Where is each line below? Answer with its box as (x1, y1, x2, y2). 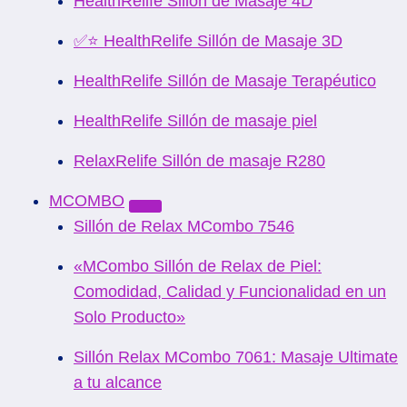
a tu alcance (74, 373, 162, 392)
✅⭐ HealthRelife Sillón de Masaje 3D (74, 32, 342, 50)
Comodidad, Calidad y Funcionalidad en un (74, 283, 386, 301)
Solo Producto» (74, 308, 185, 326)
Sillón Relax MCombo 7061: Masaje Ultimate (74, 348, 398, 366)
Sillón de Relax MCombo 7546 (74, 217, 294, 235)
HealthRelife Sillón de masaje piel (74, 112, 317, 130)
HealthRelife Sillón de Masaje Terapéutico (74, 72, 376, 90)
